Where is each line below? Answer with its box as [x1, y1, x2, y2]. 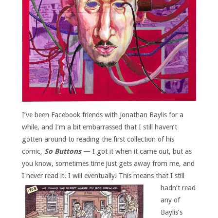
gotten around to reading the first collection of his [21, 135, 174, 143]
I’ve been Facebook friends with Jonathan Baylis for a [21, 110, 183, 119]
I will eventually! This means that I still [68, 171, 184, 180]
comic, [21, 147, 44, 155]
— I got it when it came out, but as [81, 147, 192, 155]
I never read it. [21, 171, 68, 180]
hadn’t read [160, 183, 196, 192]
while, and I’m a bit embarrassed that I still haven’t [21, 123, 177, 131]
